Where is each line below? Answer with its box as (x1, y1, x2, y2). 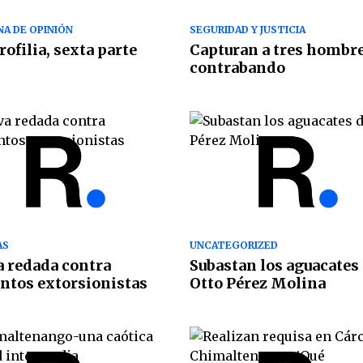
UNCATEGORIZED (190, 238, 278, 251)
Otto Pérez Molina (190, 273, 326, 293)
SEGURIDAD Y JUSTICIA (190, 23, 305, 36)
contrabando (190, 58, 285, 78)
